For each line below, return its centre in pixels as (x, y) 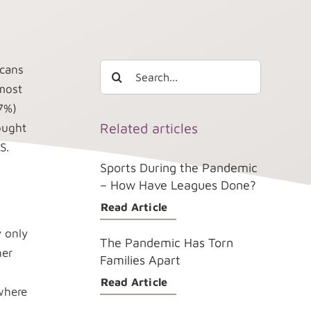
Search (116, 69)
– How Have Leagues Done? (178, 185)
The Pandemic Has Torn (166, 243)
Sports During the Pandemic (178, 168)
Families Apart (140, 260)
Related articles (149, 128)
